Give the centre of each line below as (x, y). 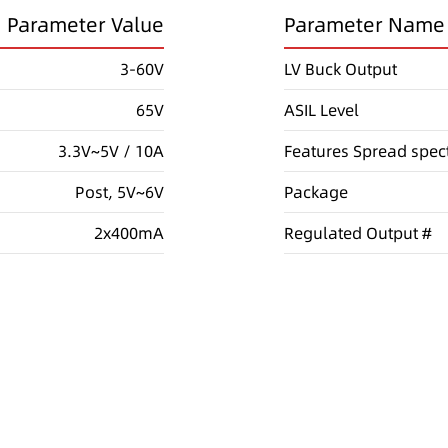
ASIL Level (321, 109)
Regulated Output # (358, 232)
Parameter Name (364, 24)
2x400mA (129, 232)
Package (316, 191)
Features (316, 150)
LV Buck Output (340, 68)
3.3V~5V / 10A (111, 150)
